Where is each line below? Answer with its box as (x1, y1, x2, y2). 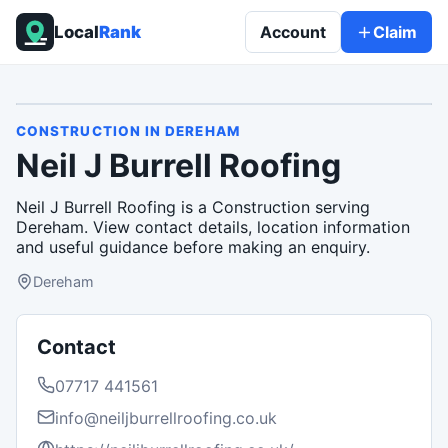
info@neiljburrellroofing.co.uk (55, 407, 277, 428)
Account (260, 22, 326, 42)
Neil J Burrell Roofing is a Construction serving (16, 197, 370, 217)
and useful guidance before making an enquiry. (16, 237, 370, 257)
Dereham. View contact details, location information (16, 217, 410, 237)
